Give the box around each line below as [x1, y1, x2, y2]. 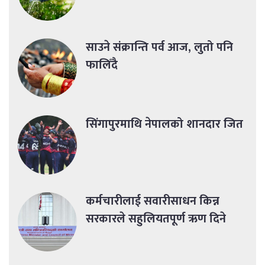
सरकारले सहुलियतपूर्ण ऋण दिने [86, 209, 226, 230]
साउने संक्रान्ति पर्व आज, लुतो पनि [86, 37, 233, 58]
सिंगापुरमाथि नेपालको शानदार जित [86, 114, 243, 135]
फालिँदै [86, 55, 118, 76]
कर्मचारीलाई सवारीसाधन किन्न [86, 191, 219, 212]
